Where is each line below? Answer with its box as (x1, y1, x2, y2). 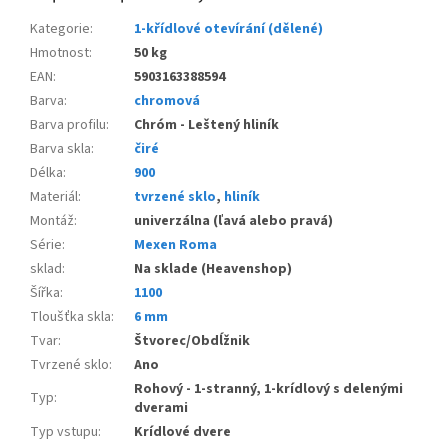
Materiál (30, 187, 78, 208)
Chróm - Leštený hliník (134, 115, 279, 136)
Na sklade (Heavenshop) (134, 259, 292, 280)
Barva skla (30, 139, 91, 160)
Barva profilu (30, 115, 106, 136)
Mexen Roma (134, 235, 217, 256)
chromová (134, 91, 200, 112)
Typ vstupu (30, 422, 98, 443)
